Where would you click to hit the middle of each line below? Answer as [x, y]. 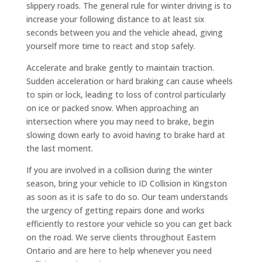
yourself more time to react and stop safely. [111, 46]
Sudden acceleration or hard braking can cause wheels [129, 81]
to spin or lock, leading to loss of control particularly [126, 94]
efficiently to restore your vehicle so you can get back [129, 223]
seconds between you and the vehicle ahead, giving [124, 32]
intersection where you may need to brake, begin [120, 121]
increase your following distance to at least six [115, 19]
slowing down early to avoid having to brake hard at [125, 135]
